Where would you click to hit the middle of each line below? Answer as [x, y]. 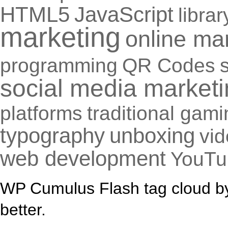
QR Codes [169, 65]
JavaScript [124, 15]
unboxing [152, 136]
